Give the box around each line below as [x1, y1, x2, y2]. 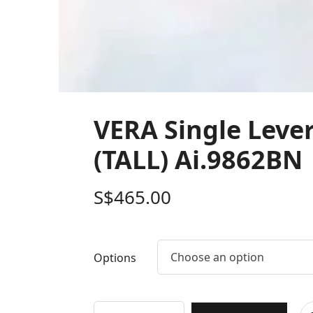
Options [94, 250, 136, 266]
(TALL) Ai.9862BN [94, 143, 303, 177]
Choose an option [170, 249, 264, 265]
